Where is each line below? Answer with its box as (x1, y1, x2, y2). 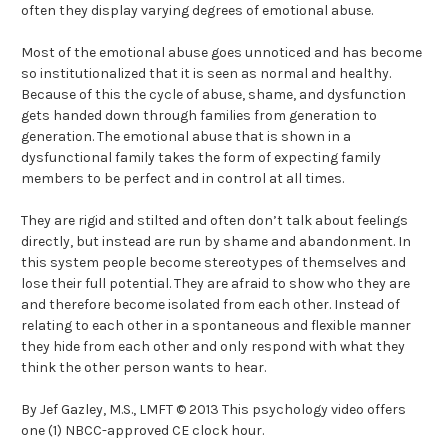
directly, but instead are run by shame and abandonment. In (21, 233, 411, 251)
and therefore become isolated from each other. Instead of (21, 296, 400, 314)
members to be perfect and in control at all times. (21, 170, 344, 188)
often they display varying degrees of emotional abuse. (21, 2, 373, 20)
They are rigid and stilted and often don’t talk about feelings (21, 212, 408, 230)
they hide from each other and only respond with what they (21, 338, 405, 356)
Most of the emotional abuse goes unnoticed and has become (21, 44, 422, 62)
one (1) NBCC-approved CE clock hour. (21, 422, 264, 440)
